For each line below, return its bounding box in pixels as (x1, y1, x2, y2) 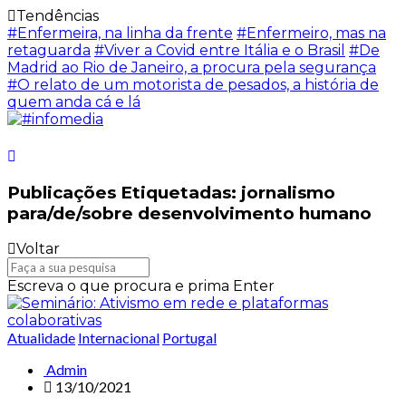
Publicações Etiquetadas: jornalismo (7, 181, 335, 203)
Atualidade (7, 329, 75, 347)
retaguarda (7, 42, 91, 59)
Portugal (162, 329, 217, 347)
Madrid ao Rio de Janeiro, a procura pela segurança (7, 59, 376, 76)
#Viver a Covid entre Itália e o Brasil (94, 42, 345, 59)
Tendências (16, 7, 99, 24)
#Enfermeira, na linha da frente (7, 24, 233, 42)
